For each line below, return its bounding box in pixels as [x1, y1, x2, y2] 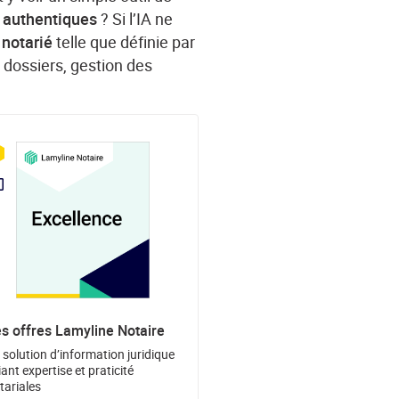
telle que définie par [53, 31, 196, 53]
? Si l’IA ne [97, 8, 174, 30]
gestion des [70, 54, 153, 77]
